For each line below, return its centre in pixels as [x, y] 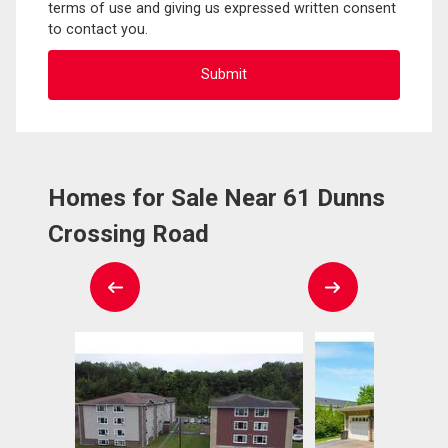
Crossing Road [128, 233]
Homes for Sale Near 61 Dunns [216, 197]
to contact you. [98, 29]
